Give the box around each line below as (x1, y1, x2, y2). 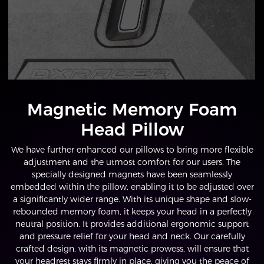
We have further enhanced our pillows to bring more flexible (11, 144, 253, 155)
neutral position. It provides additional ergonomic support (15, 218, 249, 229)
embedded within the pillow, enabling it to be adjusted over (10, 181, 254, 192)
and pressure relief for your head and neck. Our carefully (19, 230, 245, 242)
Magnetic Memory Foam (27, 98, 237, 120)
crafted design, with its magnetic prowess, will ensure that (15, 243, 249, 254)
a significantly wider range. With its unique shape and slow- (12, 193, 252, 204)
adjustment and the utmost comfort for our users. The (24, 156, 240, 167)
